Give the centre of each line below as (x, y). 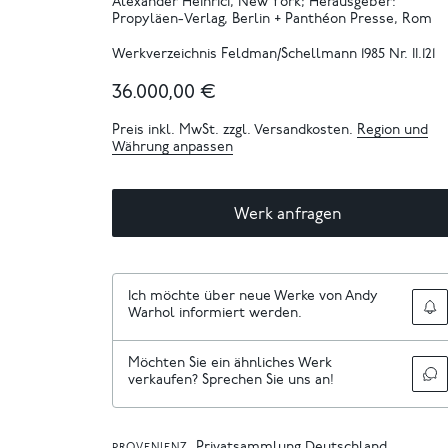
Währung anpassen (172, 147)
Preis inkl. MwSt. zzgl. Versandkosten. (234, 130)
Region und (392, 130)
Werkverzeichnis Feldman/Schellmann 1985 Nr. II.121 (273, 54)
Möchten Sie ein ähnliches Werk (230, 363)
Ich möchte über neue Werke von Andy (253, 296)
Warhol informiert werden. (215, 313)
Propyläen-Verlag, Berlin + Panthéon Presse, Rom (272, 20)
